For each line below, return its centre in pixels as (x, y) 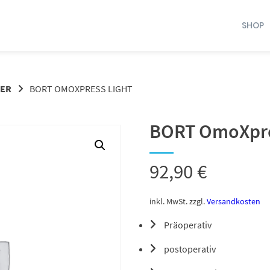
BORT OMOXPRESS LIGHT (81, 89)
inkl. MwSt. (168, 201)
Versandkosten (234, 201)
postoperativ (190, 249)
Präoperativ (188, 224)
